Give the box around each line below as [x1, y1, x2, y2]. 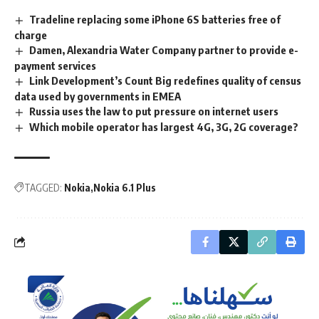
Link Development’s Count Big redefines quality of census [29, 74, 302, 88]
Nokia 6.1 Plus [93, 181, 156, 194]
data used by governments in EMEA [14, 89, 181, 103]
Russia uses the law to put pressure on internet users [29, 104, 279, 117]
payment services [14, 59, 96, 73]
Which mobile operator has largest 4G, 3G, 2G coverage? [29, 120, 299, 133]
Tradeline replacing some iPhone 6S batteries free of [29, 13, 281, 26]
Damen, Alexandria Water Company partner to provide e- [29, 43, 299, 57]
